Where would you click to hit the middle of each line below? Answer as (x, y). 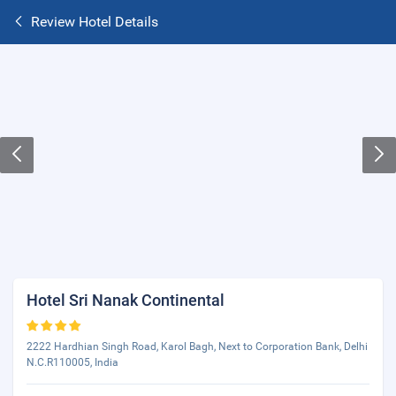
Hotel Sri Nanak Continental (126, 300)
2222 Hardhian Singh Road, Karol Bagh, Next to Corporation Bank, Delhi (197, 346)
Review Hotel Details (95, 22)
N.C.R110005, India (72, 362)
